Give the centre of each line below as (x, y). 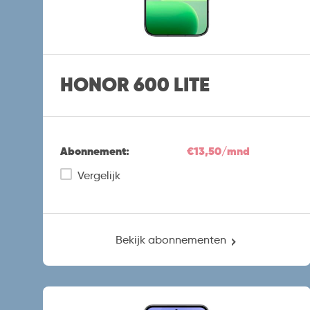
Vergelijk (99, 175)
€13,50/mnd (219, 151)
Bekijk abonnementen (171, 239)
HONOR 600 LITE (135, 85)
